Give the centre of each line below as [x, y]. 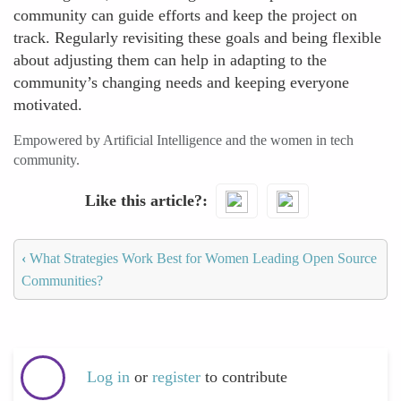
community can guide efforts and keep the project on [185, 15]
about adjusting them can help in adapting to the [170, 60]
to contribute [246, 377]
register [179, 377]
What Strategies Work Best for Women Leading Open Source [201, 258]
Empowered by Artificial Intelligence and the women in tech [183, 140]
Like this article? [143, 200]
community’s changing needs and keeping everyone [181, 82]
